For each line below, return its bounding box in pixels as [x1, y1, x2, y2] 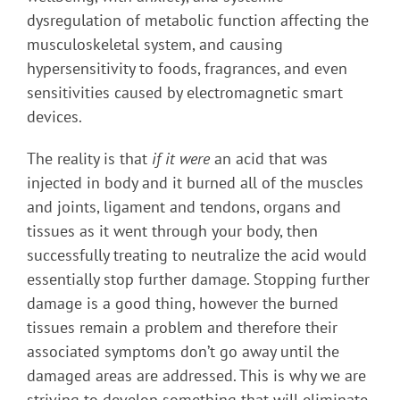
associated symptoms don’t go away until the [27, 340, 339, 362]
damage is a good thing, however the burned [27, 292, 338, 313]
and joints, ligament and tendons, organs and [27, 196, 341, 217]
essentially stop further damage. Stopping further [27, 268, 370, 289]
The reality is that [27, 147, 152, 169]
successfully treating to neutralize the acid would [27, 244, 367, 265]
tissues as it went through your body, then [27, 220, 318, 241]
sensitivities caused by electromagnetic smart [27, 81, 343, 103]
